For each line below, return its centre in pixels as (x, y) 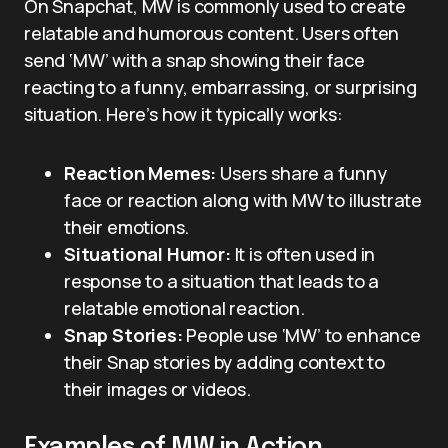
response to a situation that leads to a (221, 281)
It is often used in (303, 254)
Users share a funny (301, 173)
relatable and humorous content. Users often (212, 33)
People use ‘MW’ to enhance (301, 335)
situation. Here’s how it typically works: (183, 114)
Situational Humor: (147, 254)
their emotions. (127, 227)
